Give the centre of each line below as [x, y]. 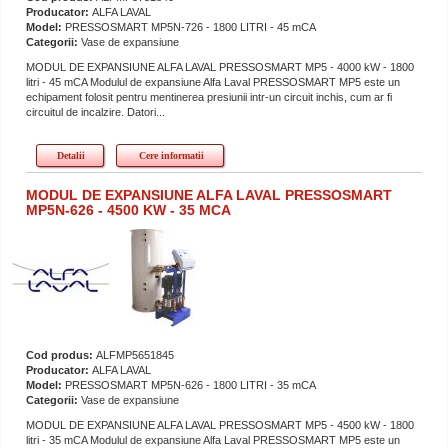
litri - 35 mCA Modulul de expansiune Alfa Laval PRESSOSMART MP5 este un [213, 439]
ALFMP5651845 [135, 354]
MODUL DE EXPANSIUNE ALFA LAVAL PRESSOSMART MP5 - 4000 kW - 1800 [220, 66]
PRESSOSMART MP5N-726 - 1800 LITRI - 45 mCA [190, 26]
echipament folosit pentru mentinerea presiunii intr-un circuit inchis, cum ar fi [209, 96]
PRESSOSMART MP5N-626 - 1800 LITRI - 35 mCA [190, 384]
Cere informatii [171, 155]
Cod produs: [61, 354]
